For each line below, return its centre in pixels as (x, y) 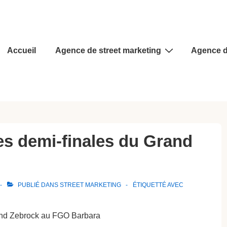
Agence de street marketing (108, 50)
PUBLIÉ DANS (38, 185)
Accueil (22, 50)
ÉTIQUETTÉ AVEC (158, 185)
